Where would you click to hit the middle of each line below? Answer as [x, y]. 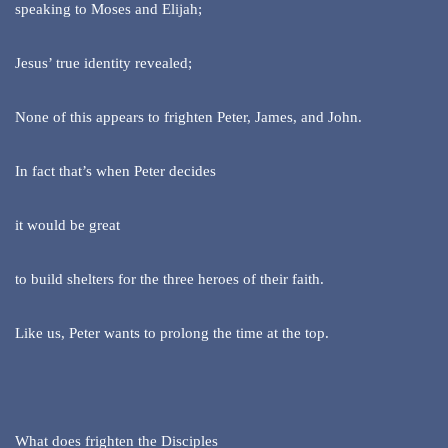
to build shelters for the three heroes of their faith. [169, 279]
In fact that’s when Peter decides [115, 171]
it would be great [67, 225]
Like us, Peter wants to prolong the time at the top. [172, 333]
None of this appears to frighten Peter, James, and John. [188, 117]
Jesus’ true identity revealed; [103, 63]
